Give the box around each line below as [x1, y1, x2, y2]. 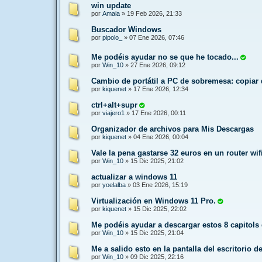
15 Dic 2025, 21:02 [130, 157, 184, 164]
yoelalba [102, 181, 126, 188]
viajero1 [102, 109, 125, 116]
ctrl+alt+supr [91, 100, 137, 109]
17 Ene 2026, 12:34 [133, 85, 188, 92]
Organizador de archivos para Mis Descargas [91, 124, 254, 133]
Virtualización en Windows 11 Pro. [91, 196, 216, 205]
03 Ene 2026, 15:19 [133, 181, 188, 188]
